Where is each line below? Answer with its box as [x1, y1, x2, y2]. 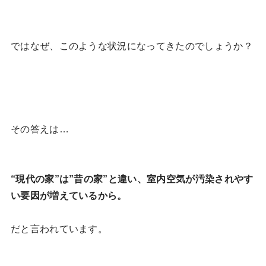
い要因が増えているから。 [10, 191, 127, 201]
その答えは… [10, 124, 69, 135]
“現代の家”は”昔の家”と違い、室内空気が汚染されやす [10, 174, 254, 185]
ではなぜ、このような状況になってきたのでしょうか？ [10, 41, 253, 52]
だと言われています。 [10, 224, 108, 235]
